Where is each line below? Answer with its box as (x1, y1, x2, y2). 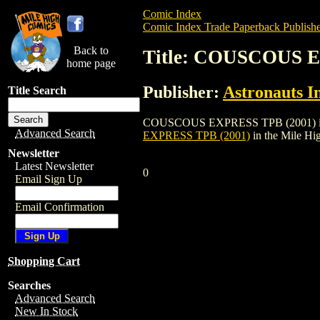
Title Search (8, 84, 66, 96)
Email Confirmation (15, 201, 104, 213)
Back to (74, 44, 109, 56)
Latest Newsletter (15, 160, 94, 172)
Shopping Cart (8, 255, 80, 267)
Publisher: (143, 82, 223, 101)
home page (66, 57, 116, 69)
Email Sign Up (15, 173, 82, 185)
